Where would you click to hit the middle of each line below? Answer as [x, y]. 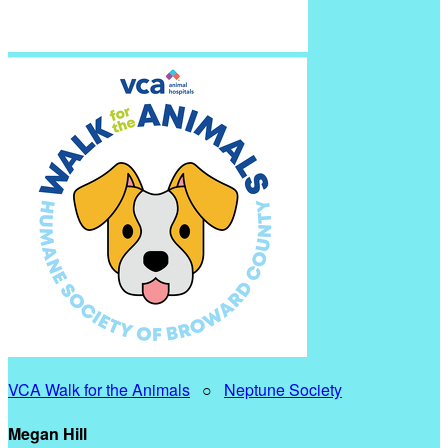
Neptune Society [283, 389]
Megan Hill [47, 434]
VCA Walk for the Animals [99, 389]
